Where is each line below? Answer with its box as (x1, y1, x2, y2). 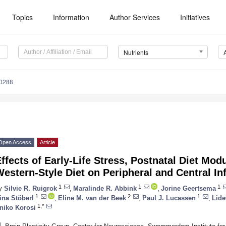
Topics (12, 12, 33, 22)
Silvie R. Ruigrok (4, 184, 57, 192)
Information (53, 12, 90, 22)
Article (40, 139, 55, 146)
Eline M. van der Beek (58, 194, 126, 202)
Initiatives (180, 12, 210, 22)
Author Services (109, 12, 160, 22)
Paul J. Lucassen (142, 194, 196, 202)
